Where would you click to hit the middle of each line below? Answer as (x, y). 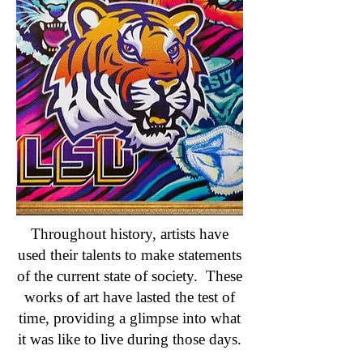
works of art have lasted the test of (130, 297)
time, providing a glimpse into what (130, 318)
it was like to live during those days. (130, 339)
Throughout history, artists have (130, 234)
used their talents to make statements (130, 255)
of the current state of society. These (130, 276)
